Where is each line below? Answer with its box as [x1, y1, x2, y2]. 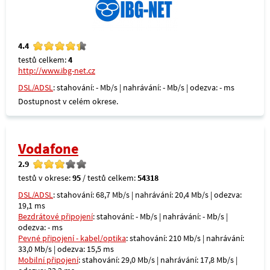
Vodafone [18, 140, 78, 157]
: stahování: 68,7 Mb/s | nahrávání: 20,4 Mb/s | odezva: [53, 189, 242, 200]
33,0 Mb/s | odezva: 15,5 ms [18, 243, 114, 254]
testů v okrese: [18, 172, 72, 183]
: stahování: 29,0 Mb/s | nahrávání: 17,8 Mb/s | [78, 254, 237, 265]
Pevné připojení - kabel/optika [18, 233, 126, 243]
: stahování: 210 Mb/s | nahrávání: [126, 233, 244, 243]
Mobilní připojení [18, 254, 78, 265]
